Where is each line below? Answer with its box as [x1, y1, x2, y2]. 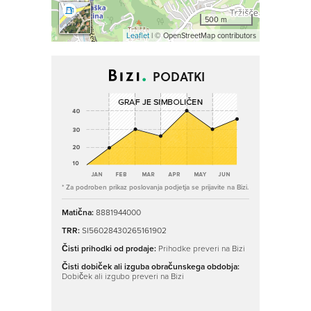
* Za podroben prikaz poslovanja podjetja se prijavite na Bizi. [62, 182, 249, 192]
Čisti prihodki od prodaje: [62, 242, 158, 254]
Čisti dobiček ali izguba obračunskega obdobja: [62, 260, 239, 272]
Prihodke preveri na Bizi [158, 242, 245, 254]
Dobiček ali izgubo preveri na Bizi [62, 270, 184, 282]
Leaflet [126, 30, 149, 41]
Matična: [62, 206, 96, 218]
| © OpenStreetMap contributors [149, 30, 256, 41]
